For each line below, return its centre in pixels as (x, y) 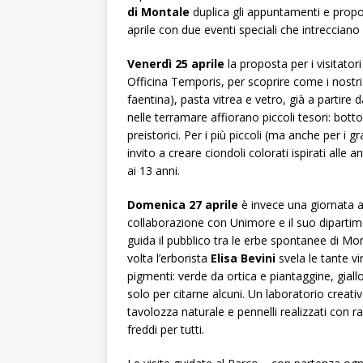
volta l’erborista (169, 258)
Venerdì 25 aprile (176, 63)
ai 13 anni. (154, 170)
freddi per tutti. (166, 329)
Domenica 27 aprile (183, 204)
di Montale (158, 11)
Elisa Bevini (243, 258)
